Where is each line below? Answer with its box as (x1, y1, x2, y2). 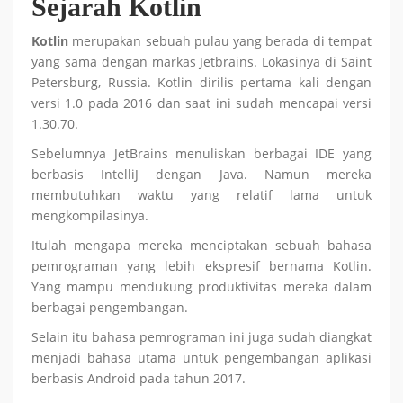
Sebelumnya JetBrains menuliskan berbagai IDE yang (31, 145, 372, 162)
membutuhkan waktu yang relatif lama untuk (31, 186, 372, 203)
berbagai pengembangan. (31, 299, 188, 316)
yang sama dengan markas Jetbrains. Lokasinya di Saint (31, 53, 372, 70)
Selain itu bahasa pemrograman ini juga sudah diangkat (31, 328, 372, 345)
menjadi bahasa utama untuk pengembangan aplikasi (31, 349, 372, 366)
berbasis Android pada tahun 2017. (31, 370, 246, 387)
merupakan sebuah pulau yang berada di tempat (68, 32, 372, 49)
